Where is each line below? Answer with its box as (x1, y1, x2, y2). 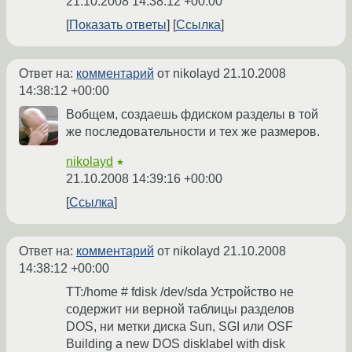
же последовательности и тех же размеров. (66, 125, 320, 139)
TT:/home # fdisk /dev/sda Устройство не (66, 285, 294, 299)
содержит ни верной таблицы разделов (66, 302, 295, 317)
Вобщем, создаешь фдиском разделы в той (66, 108, 318, 122)
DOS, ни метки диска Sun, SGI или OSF (66, 320, 293, 334)
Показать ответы (69, 18, 167, 32)
